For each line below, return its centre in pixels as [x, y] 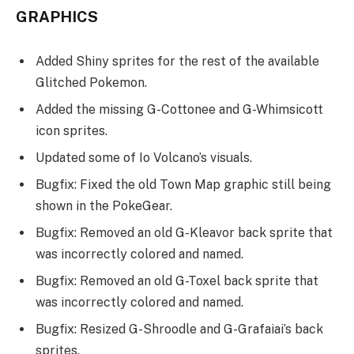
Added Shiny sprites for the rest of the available [177, 61]
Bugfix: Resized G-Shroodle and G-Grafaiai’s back [179, 329]
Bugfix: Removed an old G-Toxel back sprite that [177, 281]
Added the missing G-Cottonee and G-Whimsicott [179, 109]
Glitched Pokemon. [91, 82]
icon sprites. [72, 130]
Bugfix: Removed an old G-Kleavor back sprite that [184, 232]
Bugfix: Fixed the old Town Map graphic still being [183, 184]
